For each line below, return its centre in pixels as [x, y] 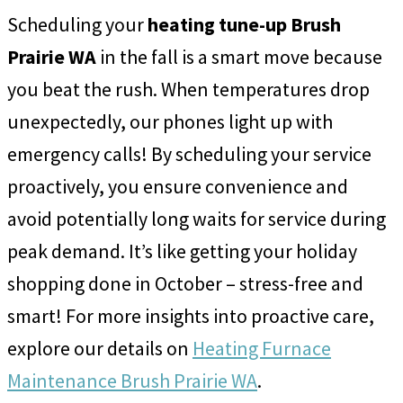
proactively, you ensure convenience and [178, 187]
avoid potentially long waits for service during [197, 219]
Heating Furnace [262, 349]
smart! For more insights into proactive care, [191, 316]
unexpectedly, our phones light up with [170, 122]
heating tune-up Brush [244, 25]
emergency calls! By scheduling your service [189, 154]
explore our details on [100, 349]
